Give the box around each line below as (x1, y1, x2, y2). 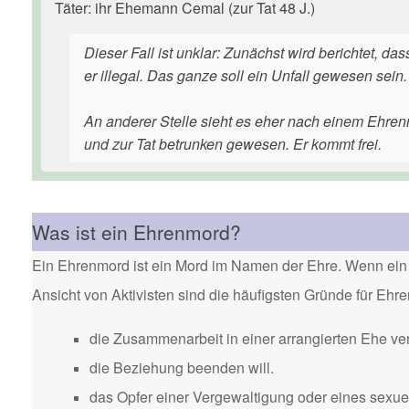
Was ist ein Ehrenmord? (32, 218, 241, 246)
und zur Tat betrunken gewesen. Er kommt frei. (84, 133, 382, 154)
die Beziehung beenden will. (89, 357, 274, 378)
